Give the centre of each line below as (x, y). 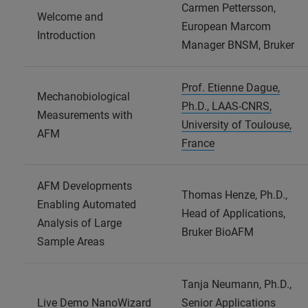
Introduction (66, 35)
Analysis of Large (79, 223)
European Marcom (226, 26)
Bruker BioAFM (218, 232)
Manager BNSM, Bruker (238, 45)
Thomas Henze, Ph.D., (234, 195)
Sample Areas (71, 241)
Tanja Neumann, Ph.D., (236, 284)
